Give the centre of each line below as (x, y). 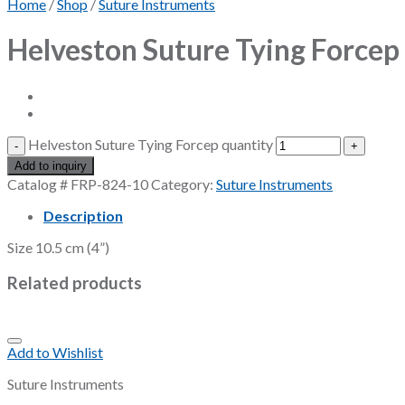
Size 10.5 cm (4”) (58, 247)
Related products (75, 283)
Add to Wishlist (55, 353)
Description (83, 215)
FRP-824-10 (109, 184)
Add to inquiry (51, 165)
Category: (184, 184)
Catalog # (39, 184)
